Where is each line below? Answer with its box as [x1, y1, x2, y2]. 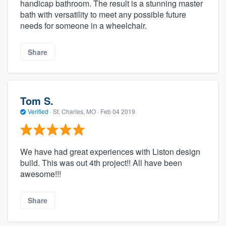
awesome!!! [20, 168, 61, 180]
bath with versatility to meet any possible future [20, 9, 186, 21]
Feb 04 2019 [100, 106, 135, 116]
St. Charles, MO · [51, 106, 100, 116]
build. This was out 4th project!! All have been [20, 157, 182, 169]
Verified [26, 106, 50, 116]
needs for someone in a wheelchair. [20, 20, 147, 32]
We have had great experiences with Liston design [20, 146, 200, 158]
